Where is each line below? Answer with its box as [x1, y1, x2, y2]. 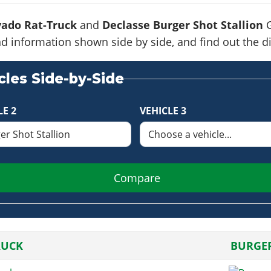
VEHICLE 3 [139, 104, 186, 118]
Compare [113, 170, 160, 185]
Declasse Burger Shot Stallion [102, 17, 263, 32]
